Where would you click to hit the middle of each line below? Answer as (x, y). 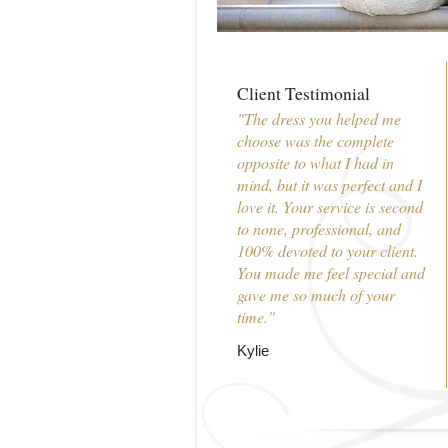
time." (256, 316)
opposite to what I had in (315, 162)
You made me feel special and (331, 272)
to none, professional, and (319, 228)
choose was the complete (315, 140)
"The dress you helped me (319, 118)
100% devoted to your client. (327, 250)
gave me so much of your (316, 294)
